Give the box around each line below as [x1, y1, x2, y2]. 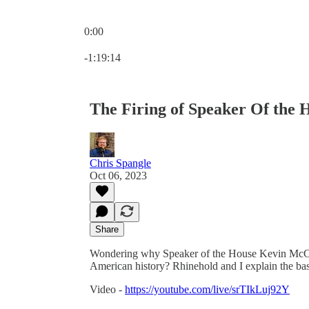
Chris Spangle [90, 157, 151, 169]
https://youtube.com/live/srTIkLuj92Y [125, 283, 290, 295]
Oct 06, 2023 [90, 169, 147, 181]
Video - [90, 283, 125, 295]
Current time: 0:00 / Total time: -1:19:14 [83, 37, 257, 49]
